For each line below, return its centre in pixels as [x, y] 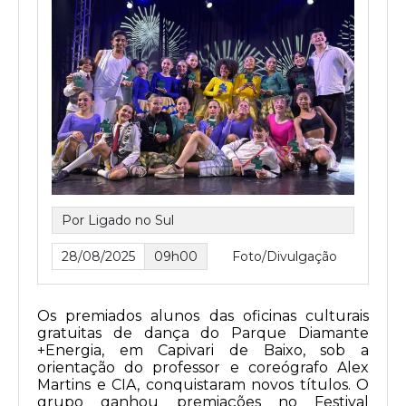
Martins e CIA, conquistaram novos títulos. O [203, 385]
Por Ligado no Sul [118, 221]
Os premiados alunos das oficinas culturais [203, 316]
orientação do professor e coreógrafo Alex [203, 368]
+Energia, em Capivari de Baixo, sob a [203, 351]
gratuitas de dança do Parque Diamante [203, 333]
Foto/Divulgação [285, 257]
